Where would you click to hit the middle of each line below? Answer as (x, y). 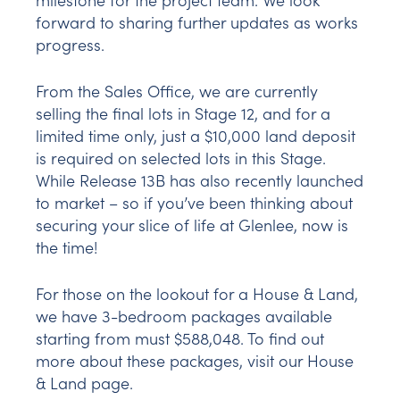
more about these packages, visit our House (195, 361)
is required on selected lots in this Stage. (181, 158)
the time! (67, 247)
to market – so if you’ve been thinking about (194, 203)
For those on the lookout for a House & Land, (197, 294)
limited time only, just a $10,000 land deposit (196, 136)
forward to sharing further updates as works (197, 22)
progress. (70, 45)
